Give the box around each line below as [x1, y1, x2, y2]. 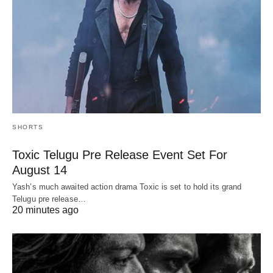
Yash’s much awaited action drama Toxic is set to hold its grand [12, 182, 242, 192]
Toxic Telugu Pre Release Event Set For [12, 148, 227, 162]
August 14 [12, 163, 67, 177]
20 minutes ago [12, 205, 79, 216]
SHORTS [12, 124, 43, 131]
